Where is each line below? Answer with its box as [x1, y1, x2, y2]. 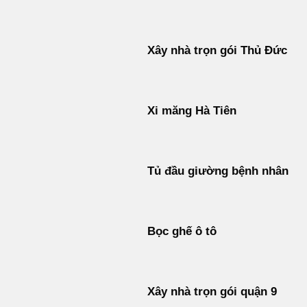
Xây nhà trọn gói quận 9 [147, 285, 277, 299]
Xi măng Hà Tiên [147, 104, 236, 118]
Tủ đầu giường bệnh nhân [147, 164, 288, 178]
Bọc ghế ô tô [147, 225, 217, 238]
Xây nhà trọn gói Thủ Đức [147, 44, 287, 58]
